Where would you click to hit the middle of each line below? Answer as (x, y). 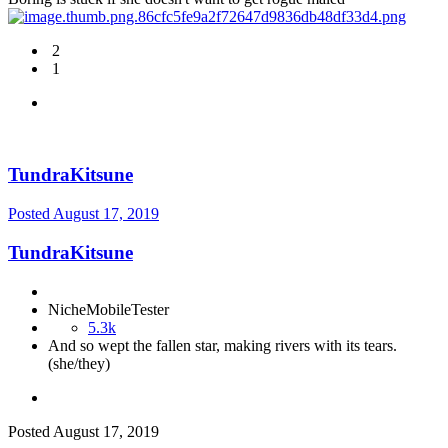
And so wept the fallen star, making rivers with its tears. (222, 345)
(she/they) (79, 363)
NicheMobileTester (108, 309)
